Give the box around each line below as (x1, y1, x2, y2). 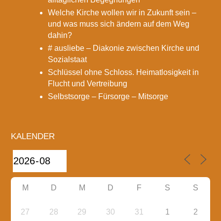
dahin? (48, 31, 73, 40)
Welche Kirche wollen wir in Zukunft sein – (48, 8, 197, 17)
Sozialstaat (48, 55, 87, 64)
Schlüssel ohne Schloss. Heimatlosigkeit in (48, 68, 199, 77)
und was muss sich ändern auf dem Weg (48, 20, 190, 29)
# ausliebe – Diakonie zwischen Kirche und (48, 44, 200, 53)
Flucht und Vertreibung (48, 79, 128, 88)
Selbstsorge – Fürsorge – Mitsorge (48, 92, 169, 101)
